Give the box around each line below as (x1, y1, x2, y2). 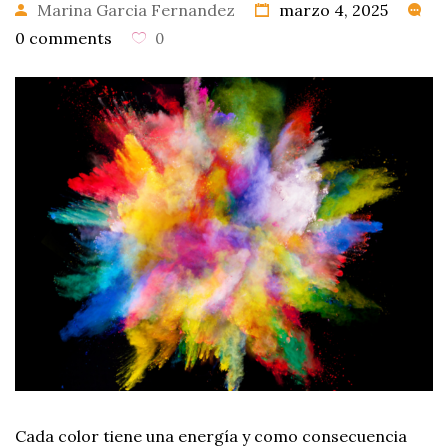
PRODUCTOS (334, 403, 430, 422)
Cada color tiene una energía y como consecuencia (15, 425, 407, 446)
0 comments (15, 28, 112, 48)
